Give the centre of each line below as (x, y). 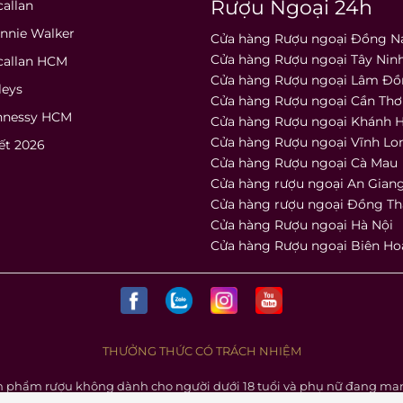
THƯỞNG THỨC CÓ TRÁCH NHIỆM (201, 351)
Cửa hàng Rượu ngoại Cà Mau (304, 163)
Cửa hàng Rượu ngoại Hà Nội (302, 225)
